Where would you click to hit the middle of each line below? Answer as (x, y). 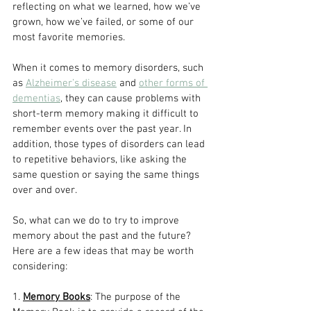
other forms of (173, 83)
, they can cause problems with (132, 99)
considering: (40, 267)
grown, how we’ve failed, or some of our (104, 22)
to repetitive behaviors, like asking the (101, 160)
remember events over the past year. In (103, 129)
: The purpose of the (137, 297)
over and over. (45, 190)
